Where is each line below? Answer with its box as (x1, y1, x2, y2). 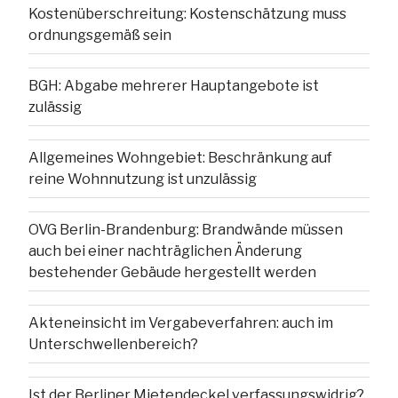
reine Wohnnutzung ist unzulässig (28, 171, 257, 188)
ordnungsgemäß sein (28, 27, 171, 44)
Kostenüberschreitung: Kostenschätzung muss (28, 5, 346, 23)
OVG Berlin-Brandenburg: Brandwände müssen (28, 221, 343, 239)
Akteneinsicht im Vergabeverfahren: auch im (28, 314, 333, 332)
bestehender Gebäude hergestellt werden (28, 264, 316, 282)
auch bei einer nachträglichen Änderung (28, 243, 302, 260)
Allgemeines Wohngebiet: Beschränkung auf (28, 149, 332, 167)
